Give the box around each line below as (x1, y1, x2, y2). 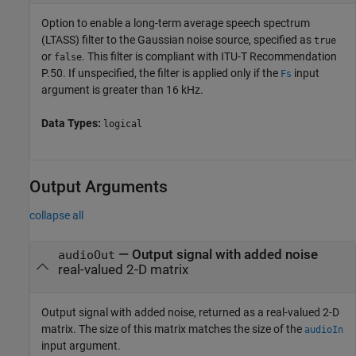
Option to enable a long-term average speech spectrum (41, 17, 310, 29)
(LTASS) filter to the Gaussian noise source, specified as (41, 33, 314, 46)
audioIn (304, 323, 343, 335)
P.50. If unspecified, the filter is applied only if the (41, 67, 281, 79)
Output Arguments (29, 177, 168, 196)
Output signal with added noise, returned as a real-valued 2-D (41, 305, 339, 319)
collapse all (29, 209, 83, 222)
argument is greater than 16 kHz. (41, 83, 203, 96)
